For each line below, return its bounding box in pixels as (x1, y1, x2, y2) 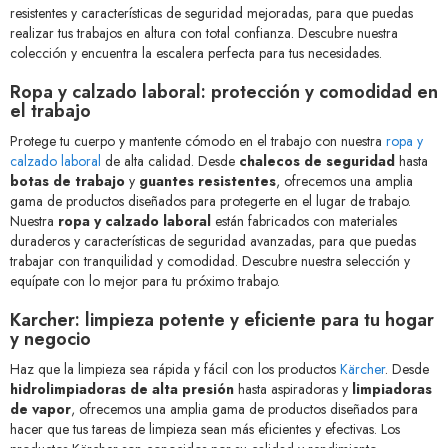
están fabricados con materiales (211, 211, 397, 232)
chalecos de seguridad (239, 151, 395, 172)
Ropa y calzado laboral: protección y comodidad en (10, 79, 438, 106)
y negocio (10, 326, 91, 353)
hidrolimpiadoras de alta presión (10, 379, 234, 400)
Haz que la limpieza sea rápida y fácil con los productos (10, 359, 340, 380)
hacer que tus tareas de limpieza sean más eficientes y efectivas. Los (10, 419, 400, 440)
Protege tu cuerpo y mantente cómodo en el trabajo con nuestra (10, 131, 386, 152)
